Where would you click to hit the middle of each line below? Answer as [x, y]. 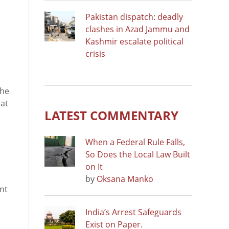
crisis [95, 53]
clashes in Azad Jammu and [138, 29]
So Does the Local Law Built [138, 154]
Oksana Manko [125, 179]
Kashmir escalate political [134, 41]
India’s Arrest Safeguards [133, 212]
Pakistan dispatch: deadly [134, 17]
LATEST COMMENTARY [111, 115]
